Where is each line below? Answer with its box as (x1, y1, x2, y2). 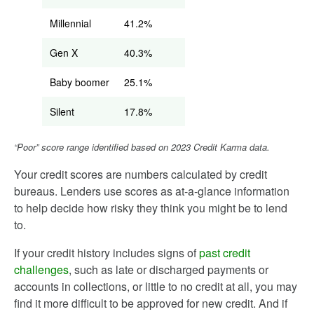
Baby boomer (50, 75, 109, 89)
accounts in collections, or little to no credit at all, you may (14, 278, 297, 294)
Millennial (50, 16, 91, 30)
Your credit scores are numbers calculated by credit (14, 166, 267, 182)
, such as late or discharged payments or (69, 261, 268, 278)
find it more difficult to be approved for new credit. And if (14, 295, 287, 311)
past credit (199, 245, 250, 261)
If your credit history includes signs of (14, 245, 199, 261)
